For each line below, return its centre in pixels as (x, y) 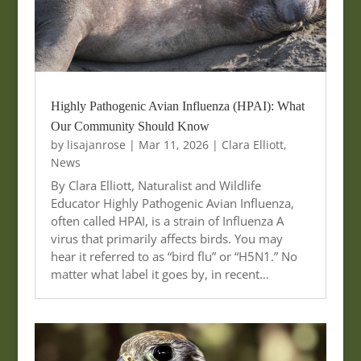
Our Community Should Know (130, 126)
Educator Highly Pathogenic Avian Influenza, (172, 203)
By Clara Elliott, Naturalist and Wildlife (156, 185)
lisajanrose (96, 144)
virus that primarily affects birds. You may (166, 238)
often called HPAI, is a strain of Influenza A (167, 220)
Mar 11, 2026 (173, 144)
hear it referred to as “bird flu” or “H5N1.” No (174, 256)
